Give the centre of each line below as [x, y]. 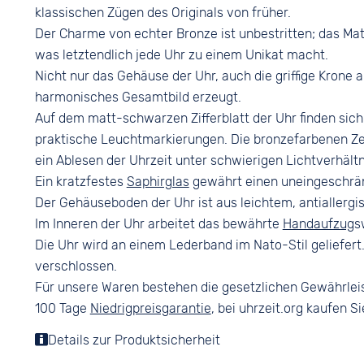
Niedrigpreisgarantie [150, 308]
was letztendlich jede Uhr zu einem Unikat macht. [181, 55]
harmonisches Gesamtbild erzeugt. [138, 97]
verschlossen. [76, 266]
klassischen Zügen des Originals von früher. [162, 13]
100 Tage [62, 308]
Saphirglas [158, 182]
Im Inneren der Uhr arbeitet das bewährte [158, 224]
